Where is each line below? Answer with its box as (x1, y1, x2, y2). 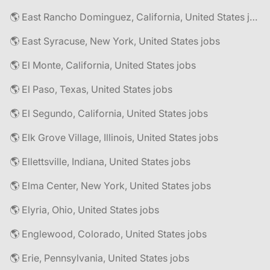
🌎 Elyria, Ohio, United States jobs (10, 204, 159, 216)
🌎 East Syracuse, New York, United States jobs (10, 35, 220, 47)
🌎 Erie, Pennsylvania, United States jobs (10, 252, 189, 264)
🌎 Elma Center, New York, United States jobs (10, 180, 211, 192)
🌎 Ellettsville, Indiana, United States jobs (10, 155, 190, 168)
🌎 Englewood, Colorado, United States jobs (10, 228, 207, 240)
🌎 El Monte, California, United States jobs (10, 59, 196, 71)
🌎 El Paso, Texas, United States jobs (10, 83, 172, 95)
